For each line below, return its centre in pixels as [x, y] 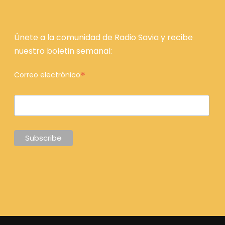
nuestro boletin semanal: [63, 51]
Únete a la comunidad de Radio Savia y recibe [103, 37]
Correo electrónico [47, 75]
